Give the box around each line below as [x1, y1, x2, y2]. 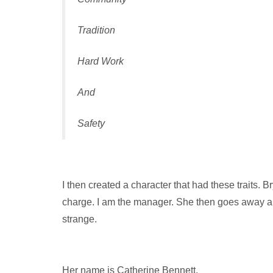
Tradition [77, 24, 115, 35]
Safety [77, 118, 105, 129]
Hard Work [77, 55, 124, 66]
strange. [62, 213, 97, 224]
